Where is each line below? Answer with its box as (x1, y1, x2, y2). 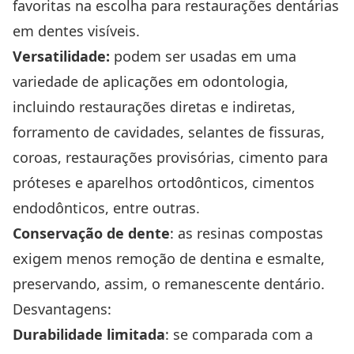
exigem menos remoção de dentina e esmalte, (13, 249, 325, 269)
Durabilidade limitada (13, 325, 165, 345)
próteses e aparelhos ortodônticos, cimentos (13, 173, 314, 193)
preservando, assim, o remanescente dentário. (13, 274, 325, 294)
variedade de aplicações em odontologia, (13, 72, 288, 92)
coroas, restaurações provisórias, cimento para (13, 148, 328, 168)
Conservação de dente (13, 224, 170, 243)
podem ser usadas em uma (110, 47, 296, 66)
